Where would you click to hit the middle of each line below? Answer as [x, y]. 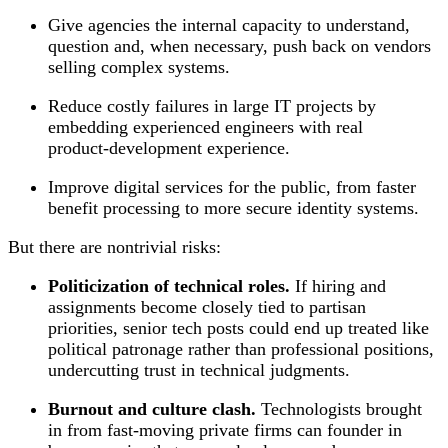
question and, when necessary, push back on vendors [239, 45]
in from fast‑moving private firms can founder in [225, 429]
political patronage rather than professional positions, [241, 348]
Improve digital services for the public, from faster [232, 186]
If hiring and [338, 285]
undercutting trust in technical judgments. [199, 369]
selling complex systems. [139, 66]
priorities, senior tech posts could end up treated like [238, 327]
